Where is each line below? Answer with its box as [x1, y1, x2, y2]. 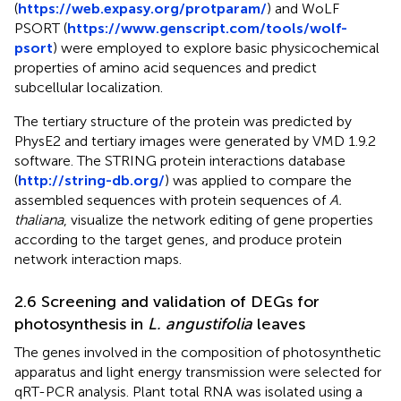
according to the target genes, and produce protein [14, 231, 342, 249]
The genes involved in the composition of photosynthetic [14, 344, 381, 362]
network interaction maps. [14, 251, 182, 269]
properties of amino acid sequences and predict [14, 59, 317, 77]
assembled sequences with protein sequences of [14, 192, 329, 209]
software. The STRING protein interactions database [14, 152, 346, 170]
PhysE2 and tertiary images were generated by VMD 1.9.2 [14, 132, 376, 150]
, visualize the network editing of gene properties [64, 211, 373, 229]
